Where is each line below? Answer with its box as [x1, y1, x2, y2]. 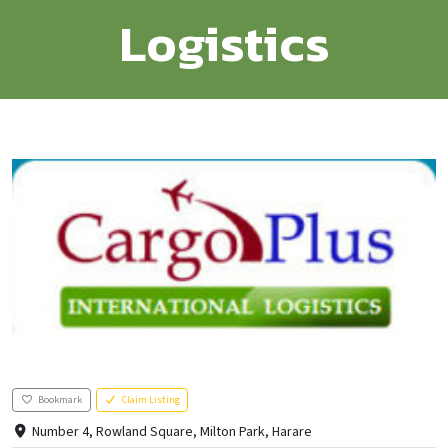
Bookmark [38, 392, 82, 407]
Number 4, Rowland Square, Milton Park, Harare [32, 422, 313, 443]
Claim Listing [121, 392, 180, 407]
